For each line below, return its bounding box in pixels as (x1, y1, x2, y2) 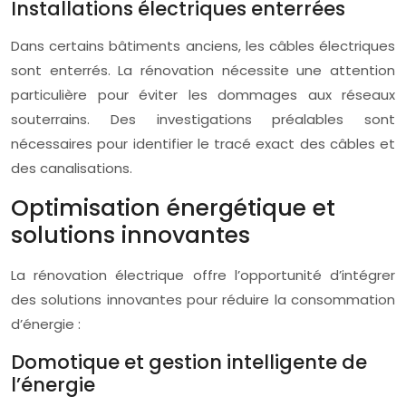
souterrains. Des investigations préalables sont (11, 110, 395, 129)
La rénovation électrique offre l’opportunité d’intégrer (11, 266, 395, 285)
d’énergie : (11, 314, 81, 333)
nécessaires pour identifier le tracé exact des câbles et (11, 134, 395, 153)
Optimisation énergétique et (11, 192, 335, 224)
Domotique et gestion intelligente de (11, 349, 367, 375)
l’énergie (11, 372, 95, 398)
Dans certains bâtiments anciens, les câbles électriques (11, 36, 395, 55)
